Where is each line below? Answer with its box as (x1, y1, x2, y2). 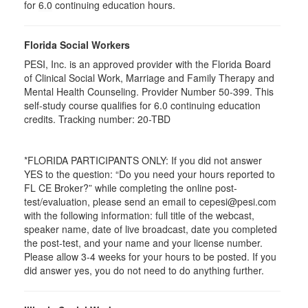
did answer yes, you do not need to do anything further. (24, 263, 264, 277)
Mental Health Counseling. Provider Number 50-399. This (24, 85, 274, 98)
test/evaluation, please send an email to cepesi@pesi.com (24, 195, 276, 208)
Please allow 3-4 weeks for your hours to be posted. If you (24, 250, 276, 263)
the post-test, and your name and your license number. (24, 236, 263, 250)
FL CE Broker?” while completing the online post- (24, 181, 237, 195)
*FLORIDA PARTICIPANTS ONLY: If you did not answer (24, 153, 262, 167)
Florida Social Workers (24, 38, 130, 52)
